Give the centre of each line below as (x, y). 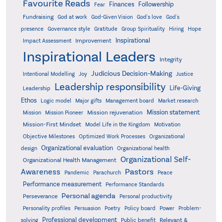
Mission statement (173, 112)
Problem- (190, 208)
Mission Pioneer (64, 113)
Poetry (112, 208)
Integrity (170, 59)
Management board (130, 101)
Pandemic (77, 173)
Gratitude (106, 29)
